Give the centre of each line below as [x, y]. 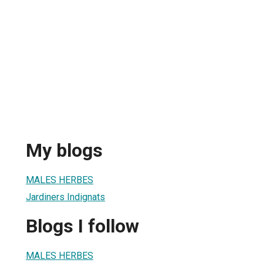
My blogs [64, 151]
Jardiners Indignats [65, 197]
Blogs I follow [82, 226]
